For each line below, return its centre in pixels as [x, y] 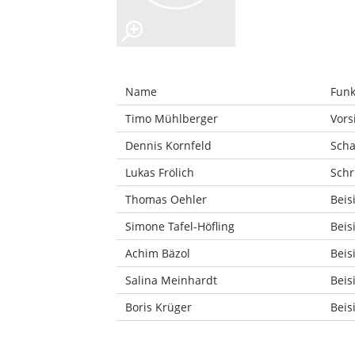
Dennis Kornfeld [168, 145]
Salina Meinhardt [171, 280]
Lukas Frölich [159, 172]
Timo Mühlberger [171, 118]
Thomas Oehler [166, 199]
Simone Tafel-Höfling [179, 226]
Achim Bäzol [157, 253]
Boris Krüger [158, 307]
